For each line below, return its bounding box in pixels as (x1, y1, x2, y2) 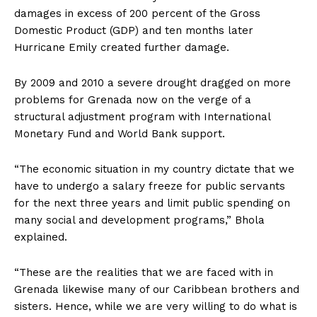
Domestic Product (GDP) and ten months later (14, 24, 253, 38)
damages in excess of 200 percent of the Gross (14, 7, 260, 21)
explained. (14, 231, 67, 244)
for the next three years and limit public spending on (14, 197, 290, 210)
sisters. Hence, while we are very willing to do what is (14, 300, 297, 313)
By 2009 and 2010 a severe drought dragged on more (14, 76, 291, 90)
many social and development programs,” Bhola (14, 214, 265, 227)
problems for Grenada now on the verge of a (14, 93, 251, 107)
